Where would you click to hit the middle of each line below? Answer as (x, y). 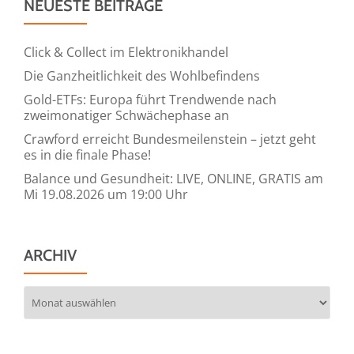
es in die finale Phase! (87, 154)
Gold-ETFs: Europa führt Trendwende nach (150, 99)
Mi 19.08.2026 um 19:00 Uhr (106, 194)
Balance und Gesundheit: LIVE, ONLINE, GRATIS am (173, 178)
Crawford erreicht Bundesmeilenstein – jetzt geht (170, 139)
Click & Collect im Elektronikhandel (126, 52)
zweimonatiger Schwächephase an (126, 115)
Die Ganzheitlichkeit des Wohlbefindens (142, 75)
